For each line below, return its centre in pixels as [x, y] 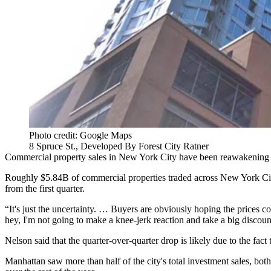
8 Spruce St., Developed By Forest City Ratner [119, 146]
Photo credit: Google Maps [80, 135]
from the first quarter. [45, 189]
